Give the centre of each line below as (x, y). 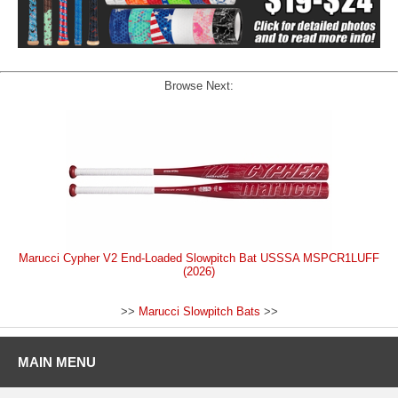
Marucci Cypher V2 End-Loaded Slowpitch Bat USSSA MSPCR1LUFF (199, 258)
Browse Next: (199, 85)
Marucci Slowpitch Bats (199, 311)
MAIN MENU (57, 362)
